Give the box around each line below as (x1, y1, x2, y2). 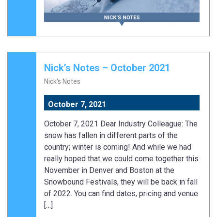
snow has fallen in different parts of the (44, 131, 178, 140)
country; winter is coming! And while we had (44, 142, 191, 152)
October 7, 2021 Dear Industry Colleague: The (44, 119, 198, 129)
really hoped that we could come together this (44, 154, 199, 164)
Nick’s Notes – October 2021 (44, 62, 170, 74)
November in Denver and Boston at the (44, 166, 174, 175)
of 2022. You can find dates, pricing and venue (44, 189, 198, 199)
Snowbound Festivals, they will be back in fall (44, 177, 198, 187)
